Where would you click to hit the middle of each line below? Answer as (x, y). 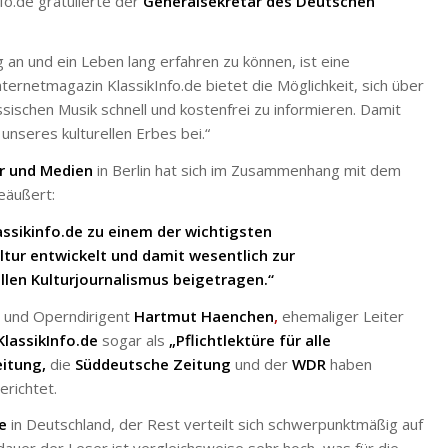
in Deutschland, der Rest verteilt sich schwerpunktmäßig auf (215, 424)
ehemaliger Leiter (343, 315)
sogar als (133, 339)
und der (261, 363)
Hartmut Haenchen (204, 315)
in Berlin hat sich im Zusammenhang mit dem (247, 170)
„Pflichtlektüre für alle (250, 339)
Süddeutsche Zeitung (153, 363)
